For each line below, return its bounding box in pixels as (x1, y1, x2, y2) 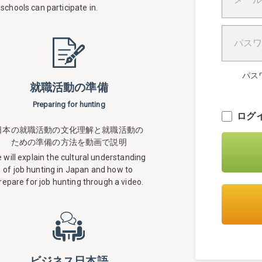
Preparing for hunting (32, 100, 105, 109)
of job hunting (3, 165, 57, 174)
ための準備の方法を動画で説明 (11, 137, 127, 147)
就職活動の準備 (29, 81, 108, 94)
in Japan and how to (57, 165, 135, 174)
